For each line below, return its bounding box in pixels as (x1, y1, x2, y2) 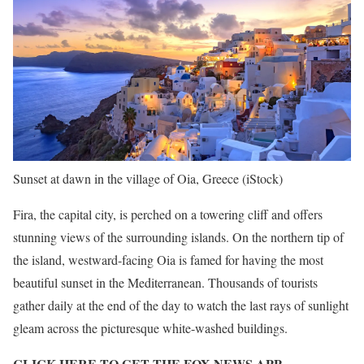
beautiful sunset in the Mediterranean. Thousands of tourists (13, 274, 318, 291)
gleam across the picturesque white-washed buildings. (13, 319, 288, 336)
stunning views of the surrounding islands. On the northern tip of (13, 228, 344, 245)
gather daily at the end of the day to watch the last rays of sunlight (13, 297, 349, 314)
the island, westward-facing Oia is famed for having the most (13, 251, 323, 268)
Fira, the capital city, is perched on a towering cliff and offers (13, 206, 323, 223)
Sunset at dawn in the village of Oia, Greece (13, 170, 239, 187)
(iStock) (242, 170, 283, 187)
